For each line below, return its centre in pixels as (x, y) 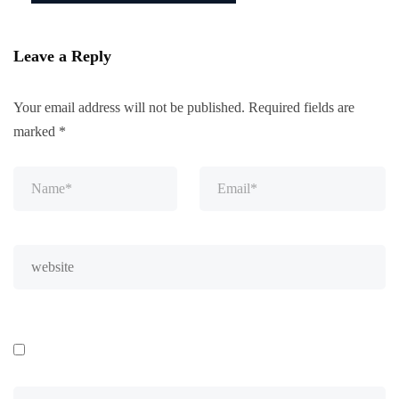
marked (36, 131)
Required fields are (301, 107)
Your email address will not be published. (129, 107)
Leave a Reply (62, 56)
